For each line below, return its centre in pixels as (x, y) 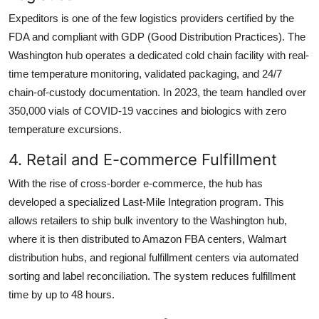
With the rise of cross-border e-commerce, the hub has (136, 183)
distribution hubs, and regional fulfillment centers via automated (153, 257)
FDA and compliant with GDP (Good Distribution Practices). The (157, 36)
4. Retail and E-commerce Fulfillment (143, 159)
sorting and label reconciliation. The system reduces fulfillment (152, 276)
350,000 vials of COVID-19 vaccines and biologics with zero (147, 110)
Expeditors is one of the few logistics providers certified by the (151, 18)
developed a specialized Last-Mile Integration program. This (146, 202)
